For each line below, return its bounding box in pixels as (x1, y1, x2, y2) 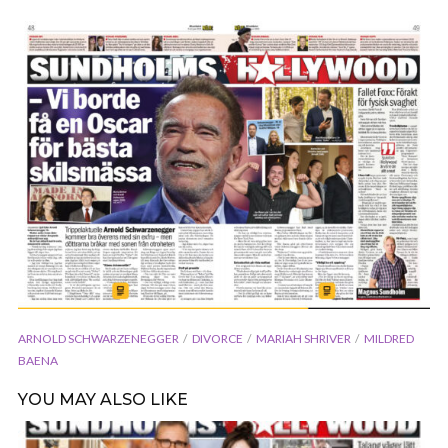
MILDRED (364, 330, 414, 346)
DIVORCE (192, 330, 243, 346)
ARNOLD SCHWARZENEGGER (18, 330, 179, 346)
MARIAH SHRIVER (256, 330, 351, 346)
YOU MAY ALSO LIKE (18, 389, 188, 409)
